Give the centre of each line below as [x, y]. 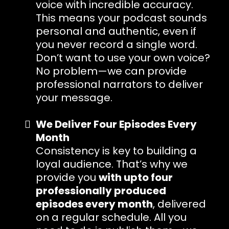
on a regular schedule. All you [111, 217]
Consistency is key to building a [116, 151]
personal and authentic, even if [116, 31]
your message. [74, 97]
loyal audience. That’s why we [112, 164]
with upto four [136, 177]
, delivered [179, 204]
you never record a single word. [117, 44]
